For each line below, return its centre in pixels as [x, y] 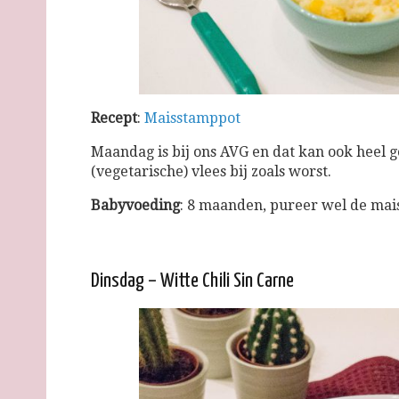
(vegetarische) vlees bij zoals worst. [211, 171]
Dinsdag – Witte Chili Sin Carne [192, 281]
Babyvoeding [135, 205]
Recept [114, 118]
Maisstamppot [192, 118]
